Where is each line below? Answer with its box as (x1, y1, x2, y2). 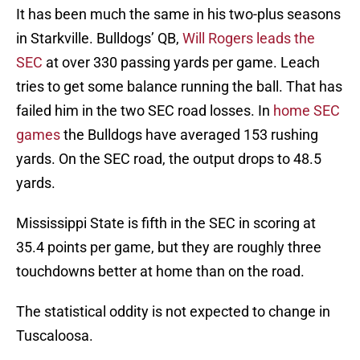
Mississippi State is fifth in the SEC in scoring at (16, 215, 316, 232)
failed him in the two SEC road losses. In (16, 102, 273, 120)
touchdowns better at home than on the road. (16, 263, 305, 280)
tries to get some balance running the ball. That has (16, 78, 342, 96)
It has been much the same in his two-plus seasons (16, 6, 341, 23)
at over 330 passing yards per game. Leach (43, 54, 320, 72)
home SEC (273, 102, 340, 120)
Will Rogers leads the (182, 30, 315, 47)
